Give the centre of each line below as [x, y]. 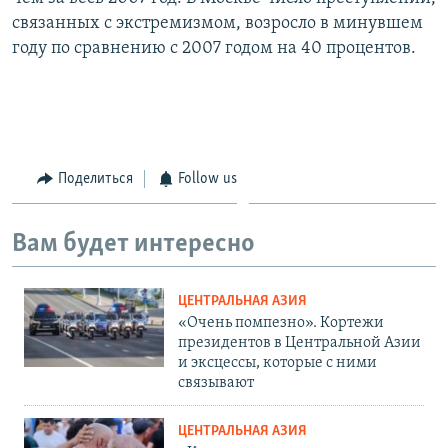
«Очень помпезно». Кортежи [281, 322]
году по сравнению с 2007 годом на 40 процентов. [214, 48]
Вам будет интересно [133, 245]
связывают [216, 382]
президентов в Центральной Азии [299, 342]
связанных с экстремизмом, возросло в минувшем [217, 23]
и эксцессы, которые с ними [277, 362]
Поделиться [95, 178]
